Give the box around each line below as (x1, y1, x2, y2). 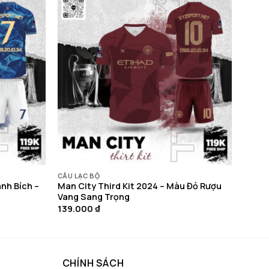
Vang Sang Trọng (57, 191, 130, 203)
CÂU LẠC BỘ (57, 171, 100, 180)
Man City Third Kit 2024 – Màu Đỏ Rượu (57, 180, 222, 192)
